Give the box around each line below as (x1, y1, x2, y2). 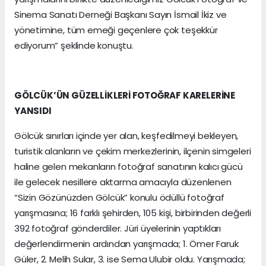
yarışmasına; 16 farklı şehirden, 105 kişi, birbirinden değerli (14, 207, 252, 220)
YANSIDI (14, 104, 52, 118)
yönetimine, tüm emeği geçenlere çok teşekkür (14, 24, 218, 37)
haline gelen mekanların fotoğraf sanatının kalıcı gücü (14, 160, 243, 173)
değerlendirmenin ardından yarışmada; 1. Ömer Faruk (14, 237, 239, 251)
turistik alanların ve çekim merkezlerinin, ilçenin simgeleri (14, 145, 251, 158)
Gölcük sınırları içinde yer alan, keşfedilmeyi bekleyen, (14, 129, 239, 142)
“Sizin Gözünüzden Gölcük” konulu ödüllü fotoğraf (14, 191, 224, 204)
